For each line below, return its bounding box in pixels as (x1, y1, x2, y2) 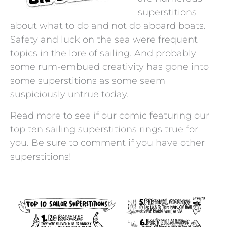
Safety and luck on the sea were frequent (10, 33, 198, 45)
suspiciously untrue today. (10, 88, 129, 100)
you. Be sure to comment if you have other (10, 137, 205, 148)
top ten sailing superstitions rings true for (10, 123, 198, 135)
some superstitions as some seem (10, 74, 165, 86)
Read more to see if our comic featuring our (10, 109, 209, 121)
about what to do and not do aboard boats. (10, 20, 206, 31)
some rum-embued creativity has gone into (10, 61, 209, 72)
